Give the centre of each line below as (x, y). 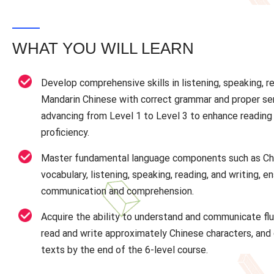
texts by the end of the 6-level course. (124, 250)
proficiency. (65, 132)
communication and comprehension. (117, 191)
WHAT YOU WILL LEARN (103, 48)
